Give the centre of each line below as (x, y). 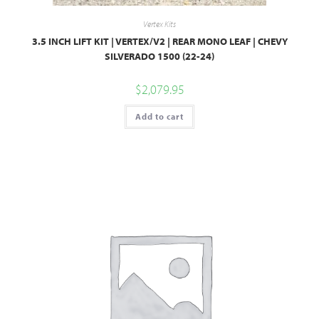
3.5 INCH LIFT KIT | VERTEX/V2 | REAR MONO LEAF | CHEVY (159, 42)
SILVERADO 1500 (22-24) (159, 57)
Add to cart (159, 117)
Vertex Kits (159, 24)
